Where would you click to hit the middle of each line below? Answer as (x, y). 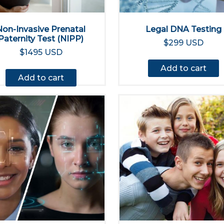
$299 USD (183, 43)
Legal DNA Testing (183, 29)
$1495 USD (41, 52)
